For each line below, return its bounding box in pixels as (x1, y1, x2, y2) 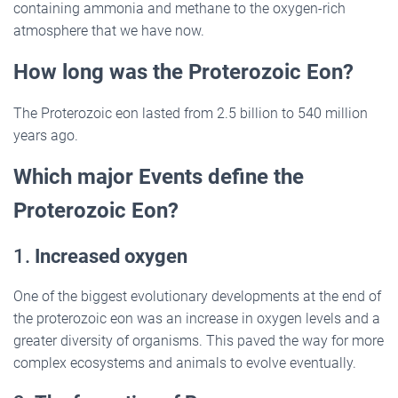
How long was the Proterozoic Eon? (13, 59, 354, 84)
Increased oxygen (35, 244, 187, 267)
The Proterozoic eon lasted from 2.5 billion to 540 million (13, 104, 368, 122)
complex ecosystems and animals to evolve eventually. (13, 354, 356, 371)
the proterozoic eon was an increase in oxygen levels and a (13, 309, 380, 327)
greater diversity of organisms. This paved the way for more (13, 331, 384, 349)
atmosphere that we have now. (13, 21, 204, 39)
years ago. (13, 126, 78, 144)
